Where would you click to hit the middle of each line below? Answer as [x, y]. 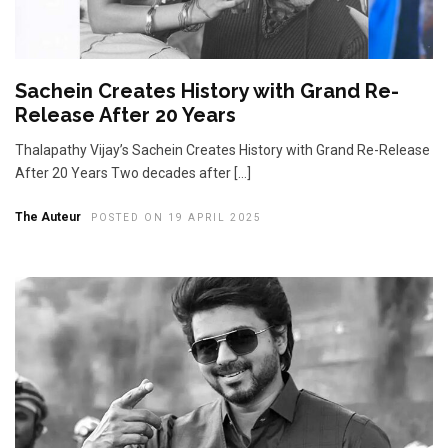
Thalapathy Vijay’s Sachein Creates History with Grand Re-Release [222, 150]
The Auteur [48, 217]
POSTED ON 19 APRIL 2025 [176, 218]
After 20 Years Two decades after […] [133, 173]
